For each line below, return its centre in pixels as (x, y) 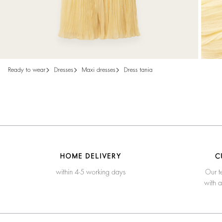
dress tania (140, 70)
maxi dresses (101, 70)
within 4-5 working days (91, 172)
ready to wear (28, 70)
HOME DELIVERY (91, 156)
